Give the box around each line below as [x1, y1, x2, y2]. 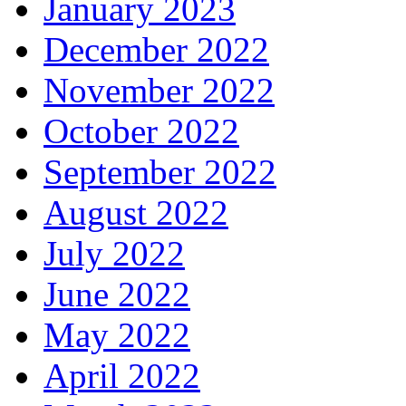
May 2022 [43, 315, 190, 355]
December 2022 [43, 30, 269, 70]
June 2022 [43, 275, 190, 314]
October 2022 [43, 111, 239, 151]
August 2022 [43, 193, 228, 233]
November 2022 [43, 71, 275, 111]
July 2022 [43, 234, 185, 274]
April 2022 [43, 356, 200, 396]
